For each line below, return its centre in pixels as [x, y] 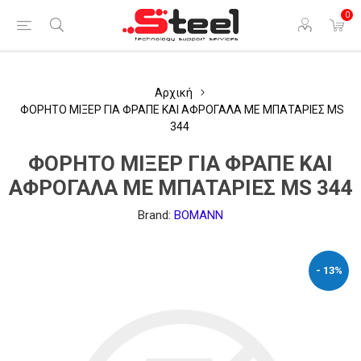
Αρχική [173, 93]
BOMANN [199, 215]
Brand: [154, 215]
